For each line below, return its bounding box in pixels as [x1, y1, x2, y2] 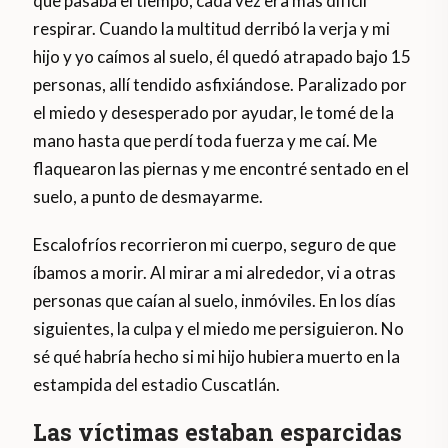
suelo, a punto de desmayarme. [33, 186, 264, 208]
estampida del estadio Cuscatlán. [33, 374, 281, 396]
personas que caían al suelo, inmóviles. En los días [33, 290, 397, 312]
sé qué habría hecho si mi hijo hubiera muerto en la [33, 346, 401, 368]
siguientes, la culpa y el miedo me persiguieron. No [33, 318, 405, 340]
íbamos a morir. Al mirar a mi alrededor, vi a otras [33, 262, 397, 284]
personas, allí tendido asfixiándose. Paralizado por [33, 74, 408, 96]
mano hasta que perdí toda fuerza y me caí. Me [33, 130, 378, 152]
